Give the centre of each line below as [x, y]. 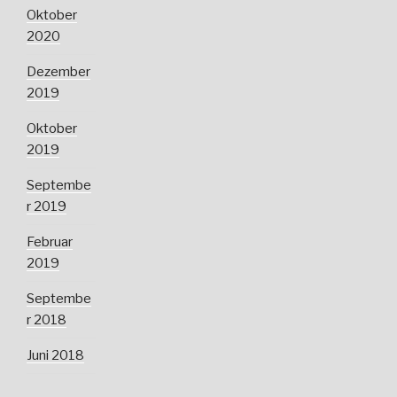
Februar [50, 242]
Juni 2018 [55, 356]
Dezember [58, 72]
